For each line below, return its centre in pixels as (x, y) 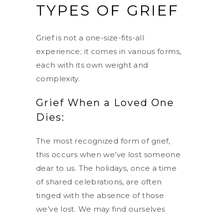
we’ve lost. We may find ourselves (101, 209)
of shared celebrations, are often (99, 182)
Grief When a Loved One (105, 102)
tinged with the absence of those (100, 195)
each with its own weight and (92, 65)
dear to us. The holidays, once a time (106, 168)
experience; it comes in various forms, (109, 51)
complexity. (58, 78)
